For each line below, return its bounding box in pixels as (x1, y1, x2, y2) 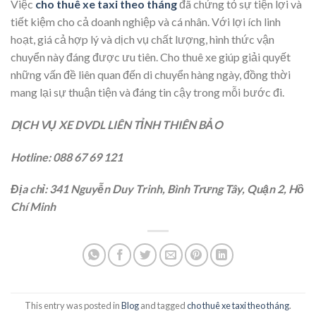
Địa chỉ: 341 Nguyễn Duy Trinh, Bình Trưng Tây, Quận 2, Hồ (11, 182, 304, 196)
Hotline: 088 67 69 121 (11, 150, 123, 164)
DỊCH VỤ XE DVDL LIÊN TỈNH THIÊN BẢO (11, 117, 223, 131)
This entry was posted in (25, 299, 121, 311)
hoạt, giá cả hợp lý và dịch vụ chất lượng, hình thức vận (11, 32, 274, 46)
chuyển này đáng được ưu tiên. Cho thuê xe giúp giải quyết (11, 49, 291, 63)
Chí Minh (11, 200, 56, 214)
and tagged (139, 299, 187, 311)
